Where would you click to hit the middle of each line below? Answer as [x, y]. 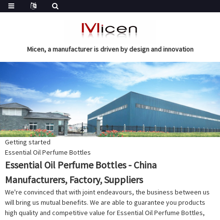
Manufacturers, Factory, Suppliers [74, 180]
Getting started [28, 142]
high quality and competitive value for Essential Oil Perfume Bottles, [105, 213]
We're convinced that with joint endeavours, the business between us [107, 192]
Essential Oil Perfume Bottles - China [81, 165]
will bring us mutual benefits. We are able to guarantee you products [105, 203]
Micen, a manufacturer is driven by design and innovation [110, 49]
